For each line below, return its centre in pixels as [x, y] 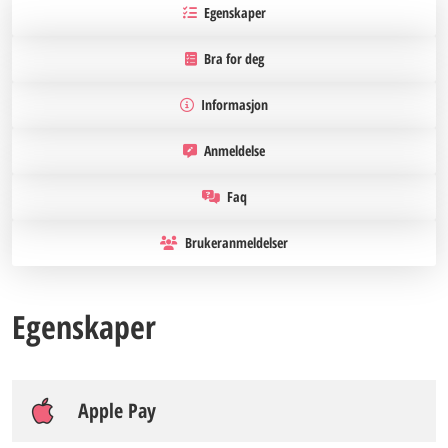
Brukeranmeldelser [235, 242]
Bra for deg [232, 58]
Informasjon [233, 104]
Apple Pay [117, 410]
